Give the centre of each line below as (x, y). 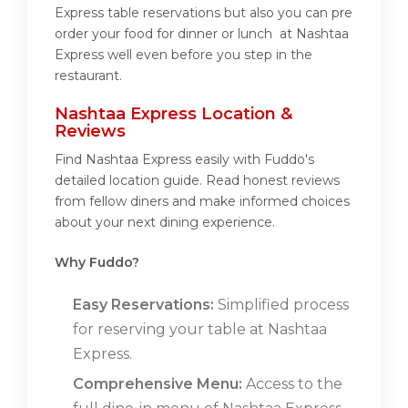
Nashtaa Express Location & (173, 114)
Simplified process (281, 305)
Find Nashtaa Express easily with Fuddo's (184, 160)
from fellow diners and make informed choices (202, 202)
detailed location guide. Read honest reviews (197, 181)
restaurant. (88, 76)
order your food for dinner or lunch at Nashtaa (202, 34)
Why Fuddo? (97, 263)
